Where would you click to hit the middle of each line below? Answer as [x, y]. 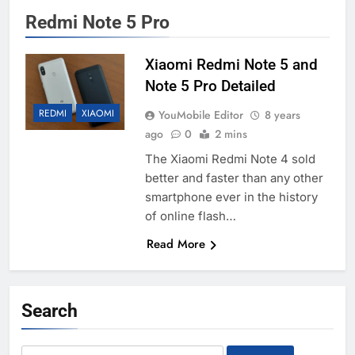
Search [50, 311]
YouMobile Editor [200, 115]
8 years [282, 115]
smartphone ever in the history [231, 197]
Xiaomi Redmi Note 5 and [231, 65]
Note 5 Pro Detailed [210, 86]
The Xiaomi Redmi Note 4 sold [230, 159]
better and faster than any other [234, 178]
